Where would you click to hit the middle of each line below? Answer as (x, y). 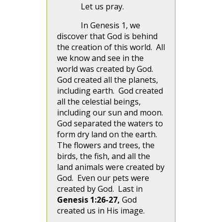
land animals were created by (111, 167)
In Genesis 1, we (99, 25)
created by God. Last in (100, 189)
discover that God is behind (107, 36)
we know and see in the (100, 58)
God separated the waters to (110, 123)
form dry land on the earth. (108, 134)
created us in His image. (102, 211)
